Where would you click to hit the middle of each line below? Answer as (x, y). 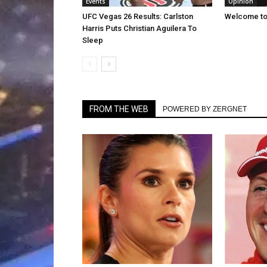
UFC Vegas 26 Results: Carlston (138, 16)
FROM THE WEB (119, 109)
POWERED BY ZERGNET (205, 109)
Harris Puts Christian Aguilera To (139, 28)
